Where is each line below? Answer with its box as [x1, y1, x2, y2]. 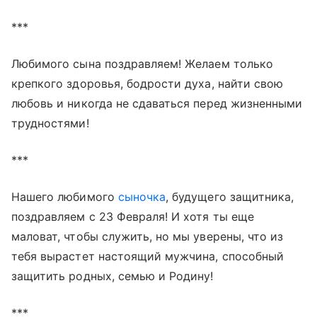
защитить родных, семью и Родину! [11, 269, 214, 284]
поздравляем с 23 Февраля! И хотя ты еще [11, 209, 254, 224]
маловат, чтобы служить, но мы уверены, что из [11, 229, 284, 244]
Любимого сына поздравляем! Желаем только [11, 57, 273, 71]
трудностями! [11, 116, 89, 131]
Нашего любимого [11, 190, 118, 204]
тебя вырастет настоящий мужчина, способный [11, 249, 284, 264]
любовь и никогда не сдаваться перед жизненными [11, 96, 303, 111]
